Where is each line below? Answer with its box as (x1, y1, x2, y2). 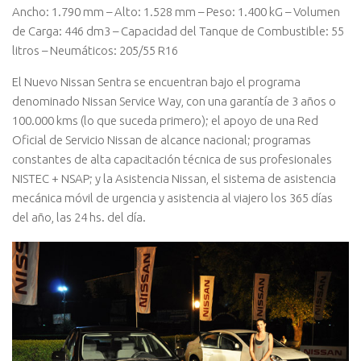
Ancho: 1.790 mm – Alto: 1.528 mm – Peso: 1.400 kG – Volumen (12, 4, 340, 19)
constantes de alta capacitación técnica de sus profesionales (12, 151, 332, 166)
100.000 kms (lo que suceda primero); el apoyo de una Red (12, 113, 318, 127)
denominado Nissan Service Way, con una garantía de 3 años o (12, 93, 336, 108)
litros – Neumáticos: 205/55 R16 (12, 43, 178, 57)
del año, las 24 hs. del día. (12, 210, 146, 224)
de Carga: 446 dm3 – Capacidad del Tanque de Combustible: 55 (12, 23, 344, 38)
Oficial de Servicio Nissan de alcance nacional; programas (12, 132, 311, 147)
